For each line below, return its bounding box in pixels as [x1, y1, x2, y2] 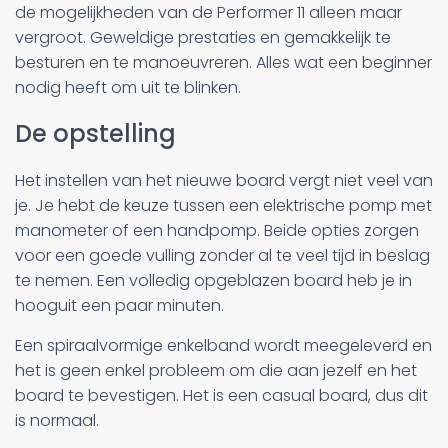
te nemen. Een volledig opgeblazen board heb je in [15, 268, 412, 292]
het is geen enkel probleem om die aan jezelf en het [15, 358, 417, 382]
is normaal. [15, 408, 99, 432]
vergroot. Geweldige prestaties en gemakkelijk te [15, 25, 391, 49]
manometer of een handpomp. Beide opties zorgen [15, 218, 419, 242]
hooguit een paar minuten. [15, 293, 224, 317]
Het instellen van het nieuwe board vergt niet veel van [15, 168, 433, 192]
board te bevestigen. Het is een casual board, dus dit [15, 383, 428, 407]
